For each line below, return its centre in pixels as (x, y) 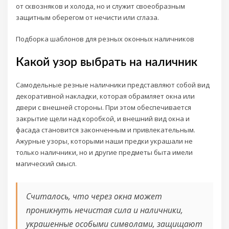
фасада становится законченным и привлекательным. (106, 130)
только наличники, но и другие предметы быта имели (105, 152)
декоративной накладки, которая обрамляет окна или (106, 96)
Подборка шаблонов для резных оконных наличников (105, 39)
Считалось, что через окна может (94, 197)
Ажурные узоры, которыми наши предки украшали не (105, 141)
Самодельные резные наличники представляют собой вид (113, 85)
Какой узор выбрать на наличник (107, 62)
